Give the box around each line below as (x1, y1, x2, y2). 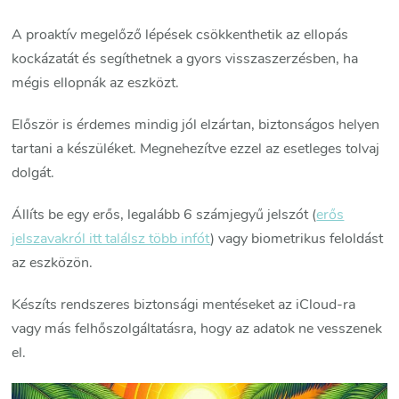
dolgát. (12, 163, 55, 183)
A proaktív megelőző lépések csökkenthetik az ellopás (12, 25, 349, 45)
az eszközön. (12, 253, 94, 273)
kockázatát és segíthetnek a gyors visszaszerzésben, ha (12, 49, 359, 69)
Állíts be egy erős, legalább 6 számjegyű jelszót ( (12, 205, 317, 225)
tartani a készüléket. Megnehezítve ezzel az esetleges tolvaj (12, 139, 380, 159)
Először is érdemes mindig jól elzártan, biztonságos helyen (12, 115, 380, 135)
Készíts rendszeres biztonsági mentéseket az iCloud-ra (12, 295, 356, 315)
